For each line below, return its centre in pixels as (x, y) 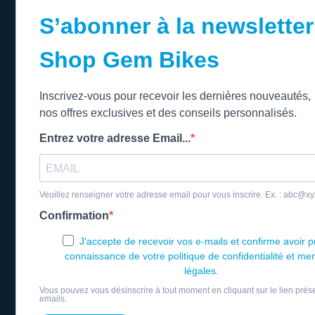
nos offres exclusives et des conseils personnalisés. (168, 113)
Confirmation (74, 216)
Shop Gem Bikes (129, 60)
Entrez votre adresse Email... (115, 139)
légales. (202, 271)
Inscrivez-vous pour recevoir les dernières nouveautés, (175, 96)
